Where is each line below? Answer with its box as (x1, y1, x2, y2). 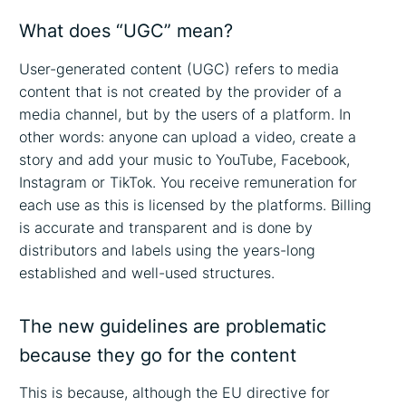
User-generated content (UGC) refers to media (19, 59, 340, 78)
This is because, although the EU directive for (19, 383, 331, 402)
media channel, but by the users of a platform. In (19, 104, 352, 123)
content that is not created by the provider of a (19, 82, 343, 101)
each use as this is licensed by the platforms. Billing (19, 195, 372, 214)
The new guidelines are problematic (19, 314, 327, 337)
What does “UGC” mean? (19, 19, 234, 42)
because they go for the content (19, 343, 297, 366)
